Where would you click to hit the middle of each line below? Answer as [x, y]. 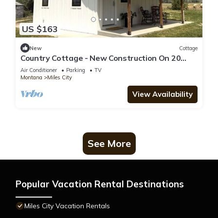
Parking [76, 70]
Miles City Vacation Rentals [67, 206]
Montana [31, 78]
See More [109, 144]
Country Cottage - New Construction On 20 [101, 58]
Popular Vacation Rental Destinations [100, 184]
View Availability [163, 94]
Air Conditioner [39, 70]
